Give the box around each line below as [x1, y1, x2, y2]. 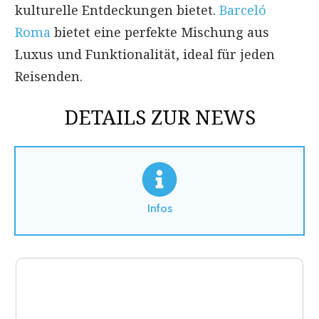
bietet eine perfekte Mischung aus [54, 23, 269, 41]
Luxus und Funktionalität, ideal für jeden [15, 45, 275, 63]
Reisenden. [15, 67, 83, 85]
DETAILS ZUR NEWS [63, 103, 256, 130]
